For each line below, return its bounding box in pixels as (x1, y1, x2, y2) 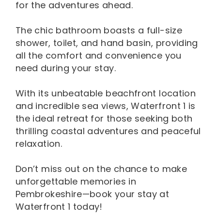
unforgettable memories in (15, 175, 136, 187)
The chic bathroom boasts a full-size (15, 24, 182, 36)
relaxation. (15, 138, 62, 150)
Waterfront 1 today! (15, 201, 103, 213)
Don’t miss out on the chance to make (15, 163, 187, 175)
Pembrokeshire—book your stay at (15, 188, 170, 200)
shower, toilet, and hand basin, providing (15, 37, 198, 49)
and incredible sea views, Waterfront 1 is (15, 100, 196, 112)
